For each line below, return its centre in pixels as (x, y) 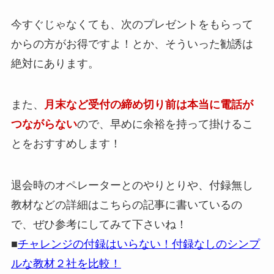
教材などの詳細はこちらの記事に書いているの (126, 205)
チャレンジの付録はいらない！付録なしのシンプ (139, 244)
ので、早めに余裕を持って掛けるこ (165, 124)
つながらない (44, 124)
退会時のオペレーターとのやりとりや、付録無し (132, 186)
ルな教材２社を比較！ (66, 264)
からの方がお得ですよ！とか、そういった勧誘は (132, 44)
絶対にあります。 (55, 63)
